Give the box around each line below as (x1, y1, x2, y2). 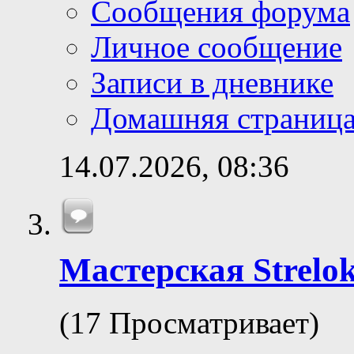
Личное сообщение (91, 30, 342, 65)
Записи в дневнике (91, 66, 333, 100)
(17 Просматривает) (59, 306, 319, 341)
